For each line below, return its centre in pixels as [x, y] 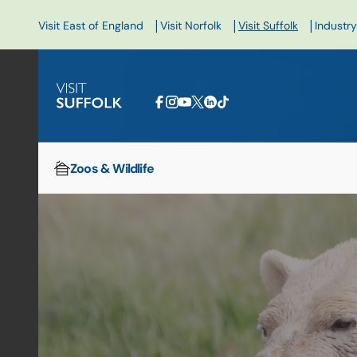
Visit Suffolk [268, 25]
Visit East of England [91, 25]
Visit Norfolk [191, 25]
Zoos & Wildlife [112, 168]
